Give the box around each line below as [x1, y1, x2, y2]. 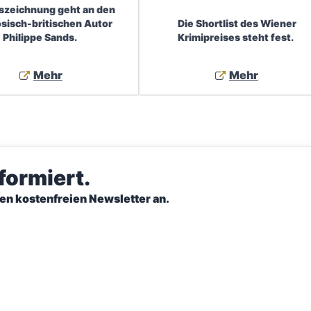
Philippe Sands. [3, 31, 79, 43]
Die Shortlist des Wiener [177, 17, 296, 29]
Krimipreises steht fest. [178, 31, 296, 43]
